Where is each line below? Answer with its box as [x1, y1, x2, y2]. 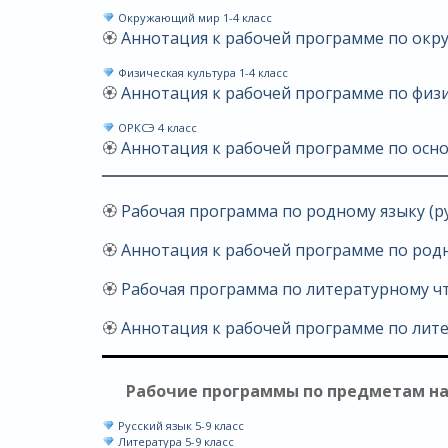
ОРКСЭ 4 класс [114, 120, 197, 135]
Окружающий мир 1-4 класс [114, 10, 272, 25]
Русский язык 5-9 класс [114, 418, 244, 433]
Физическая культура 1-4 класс [114, 65, 288, 80]
